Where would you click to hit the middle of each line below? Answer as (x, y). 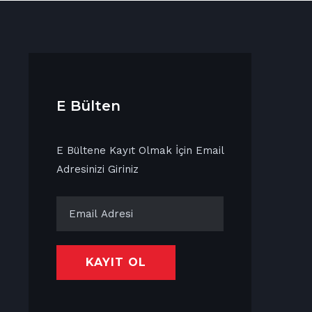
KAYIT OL (116, 262)
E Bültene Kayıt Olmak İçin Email (140, 150)
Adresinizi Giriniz (97, 169)
